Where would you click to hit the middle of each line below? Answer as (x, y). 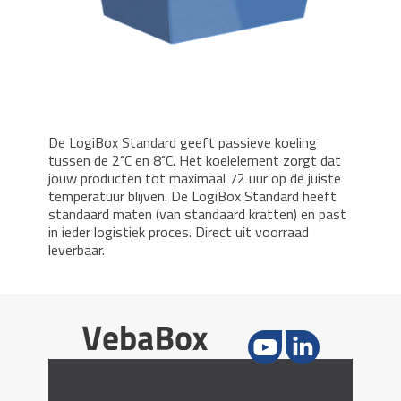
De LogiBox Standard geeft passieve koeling (183, 143)
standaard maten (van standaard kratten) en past (197, 214)
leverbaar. (77, 250)
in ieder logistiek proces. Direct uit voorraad (179, 232)
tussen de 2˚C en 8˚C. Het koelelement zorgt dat (195, 161)
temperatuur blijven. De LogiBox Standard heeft (192, 196)
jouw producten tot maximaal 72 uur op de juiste (195, 179)
